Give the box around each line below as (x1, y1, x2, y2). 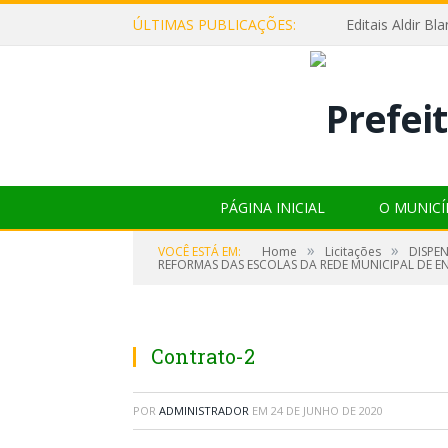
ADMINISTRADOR (159, 402, 249, 418)
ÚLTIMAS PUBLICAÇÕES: (133, 15, 296, 34)
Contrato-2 (151, 342, 255, 369)
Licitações (325, 242, 381, 260)
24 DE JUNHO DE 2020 (271, 402, 383, 418)
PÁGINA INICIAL (220, 197, 325, 217)
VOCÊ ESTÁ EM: (158, 242, 241, 260)
